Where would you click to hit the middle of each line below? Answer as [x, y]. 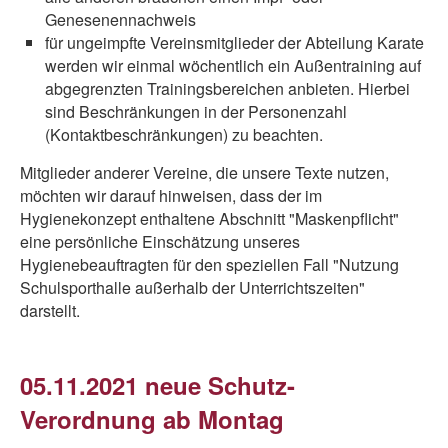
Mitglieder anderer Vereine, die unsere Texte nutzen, [204, 172]
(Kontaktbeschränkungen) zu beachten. [184, 134]
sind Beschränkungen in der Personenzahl [196, 111]
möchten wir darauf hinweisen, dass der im [171, 195]
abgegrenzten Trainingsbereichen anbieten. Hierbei [227, 88]
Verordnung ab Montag [152, 419]
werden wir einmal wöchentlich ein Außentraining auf [233, 65]
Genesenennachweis [120, 19]
